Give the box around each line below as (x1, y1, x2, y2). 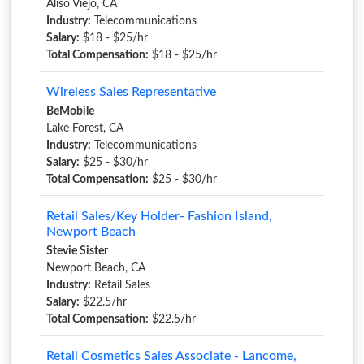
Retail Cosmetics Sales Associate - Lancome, (46, 349, 297, 362)
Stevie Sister (46, 245, 108, 257)
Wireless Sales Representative (46, 84, 216, 98)
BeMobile (46, 105, 94, 117)
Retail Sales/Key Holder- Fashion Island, (46, 209, 272, 223)
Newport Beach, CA (46, 262, 145, 274)
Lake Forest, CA (46, 122, 123, 134)
